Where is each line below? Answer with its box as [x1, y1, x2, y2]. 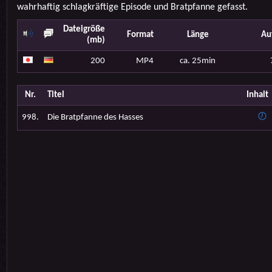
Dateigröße [63, 25, 105, 34]
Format [126, 30, 154, 39]
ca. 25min [180, 56, 216, 66]
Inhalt [246, 90, 268, 100]
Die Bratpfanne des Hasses [47, 113, 143, 122]
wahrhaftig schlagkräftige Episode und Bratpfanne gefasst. [16, 2, 248, 12]
